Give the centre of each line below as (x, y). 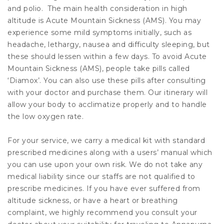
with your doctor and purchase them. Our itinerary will (107, 93)
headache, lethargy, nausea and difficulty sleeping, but (109, 45)
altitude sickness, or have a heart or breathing (93, 201)
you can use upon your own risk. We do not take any (105, 165)
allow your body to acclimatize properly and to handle (107, 105)
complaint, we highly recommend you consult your (102, 213)
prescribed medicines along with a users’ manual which (110, 153)
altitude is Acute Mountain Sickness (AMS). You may (104, 21)
